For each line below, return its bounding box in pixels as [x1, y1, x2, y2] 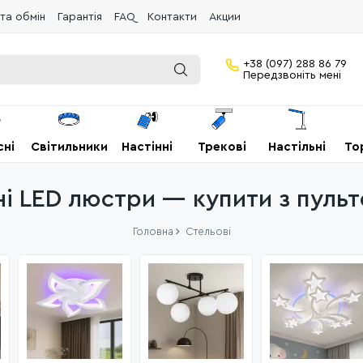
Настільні [268, 141, 327, 153]
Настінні [122, 141, 173, 153]
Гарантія [58, 11, 102, 23]
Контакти [147, 11, 197, 23]
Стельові [185, 226, 231, 237]
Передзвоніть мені [243, 69, 341, 81]
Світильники [30, 141, 108, 153]
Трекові [198, 141, 247, 153]
